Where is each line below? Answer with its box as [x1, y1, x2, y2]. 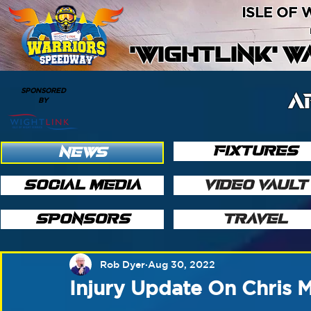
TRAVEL [222, 212, 288, 226]
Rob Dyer [100, 258, 145, 270]
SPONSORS [35, 212, 130, 226]
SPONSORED [20, 86, 66, 94]
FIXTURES [212, 144, 298, 158]
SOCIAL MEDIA [24, 178, 141, 192]
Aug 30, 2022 [148, 258, 215, 270]
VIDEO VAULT [203, 178, 308, 192]
